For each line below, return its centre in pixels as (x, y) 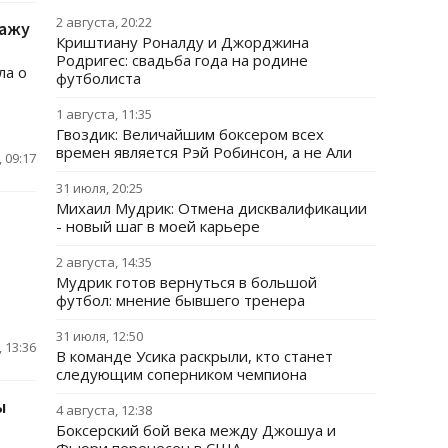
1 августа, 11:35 (104, 114)
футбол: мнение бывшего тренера (180, 300)
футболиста (98, 78)
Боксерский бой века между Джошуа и (196, 430)
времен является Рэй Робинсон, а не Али (204, 152)
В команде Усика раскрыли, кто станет (194, 356)
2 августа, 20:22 (104, 22)
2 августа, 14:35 (104, 262)
